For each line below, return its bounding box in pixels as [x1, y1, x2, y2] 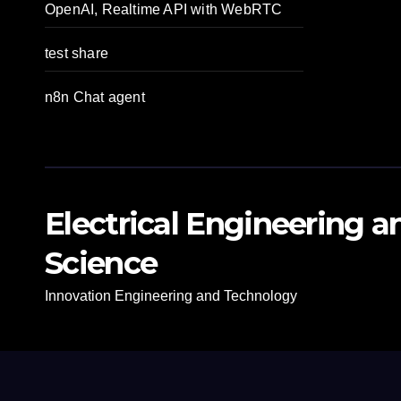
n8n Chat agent [45, 90, 145, 105]
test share [45, 46, 108, 61]
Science [45, 244, 158, 282]
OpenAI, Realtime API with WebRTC [45, 2, 283, 17]
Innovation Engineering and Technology [45, 288, 297, 303]
